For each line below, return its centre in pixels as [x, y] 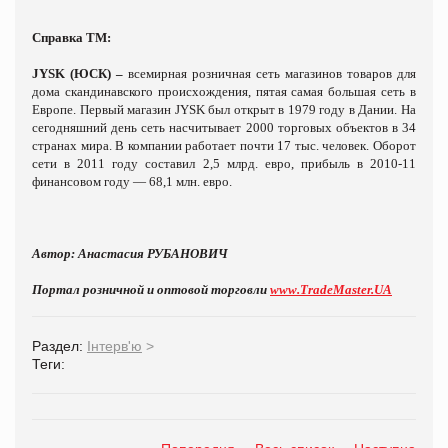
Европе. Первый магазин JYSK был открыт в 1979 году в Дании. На [224, 109]
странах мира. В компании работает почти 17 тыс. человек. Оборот [224, 145]
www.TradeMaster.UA [331, 289]
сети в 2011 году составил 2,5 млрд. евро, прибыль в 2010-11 [224, 163]
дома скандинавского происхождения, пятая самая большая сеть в [224, 91]
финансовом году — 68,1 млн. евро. [132, 181]
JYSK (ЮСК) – [80, 73]
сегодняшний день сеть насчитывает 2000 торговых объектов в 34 [224, 127]
